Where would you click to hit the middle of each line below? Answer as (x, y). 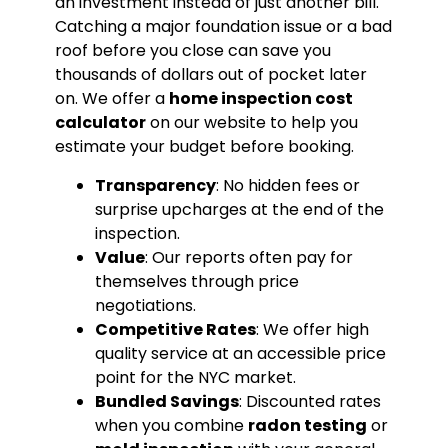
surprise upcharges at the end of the (239, 209)
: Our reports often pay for (248, 257)
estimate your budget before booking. (204, 147)
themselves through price (196, 281)
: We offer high (312, 329)
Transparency (155, 185)
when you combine (171, 425)
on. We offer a (111, 99)
